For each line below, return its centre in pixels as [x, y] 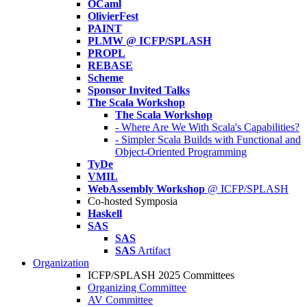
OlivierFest [113, 16]
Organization [61, 263]
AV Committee [120, 300]
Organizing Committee [137, 287]
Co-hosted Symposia [133, 201]
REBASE [110, 65]
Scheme [106, 78]
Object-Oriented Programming [181, 152]
